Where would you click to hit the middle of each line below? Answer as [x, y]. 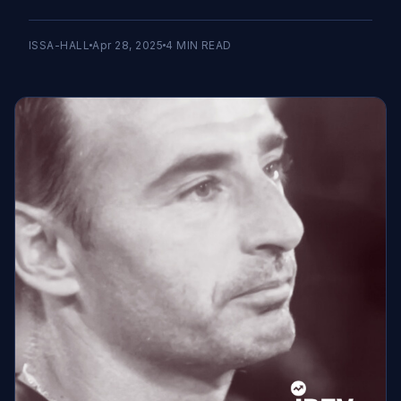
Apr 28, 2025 [128, 45]
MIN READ [202, 45]
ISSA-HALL [60, 45]
